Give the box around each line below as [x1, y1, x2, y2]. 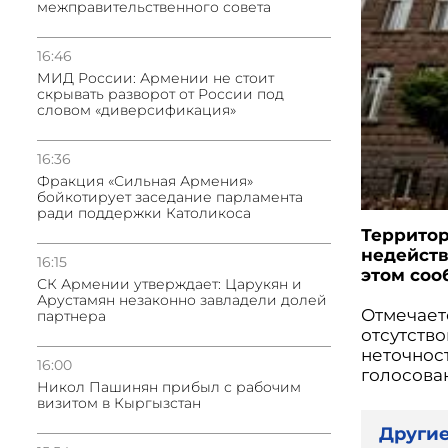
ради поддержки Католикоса [37, 204, 251, 222]
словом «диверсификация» [37, 101, 236, 119]
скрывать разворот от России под [37, 85, 284, 103]
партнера [37, 307, 106, 325]
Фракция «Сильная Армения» [37, 172, 253, 190]
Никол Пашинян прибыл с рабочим [37, 378, 301, 396]
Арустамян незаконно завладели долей [37, 291, 327, 309]
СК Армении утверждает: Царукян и [37, 275, 302, 293]
